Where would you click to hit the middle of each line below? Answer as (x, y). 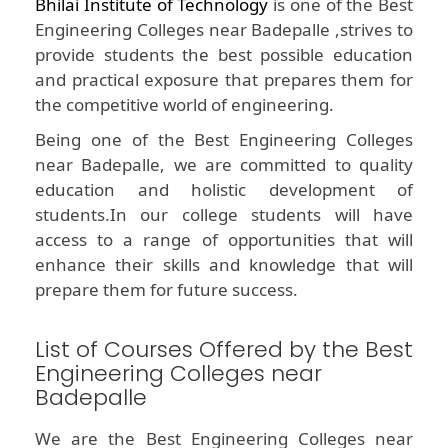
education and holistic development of (224, 190)
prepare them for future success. (166, 290)
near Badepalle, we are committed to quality (224, 165)
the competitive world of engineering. (184, 105)
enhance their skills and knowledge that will (224, 265)
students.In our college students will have (224, 215)
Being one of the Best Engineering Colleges (224, 140)
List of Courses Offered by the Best (224, 350)
